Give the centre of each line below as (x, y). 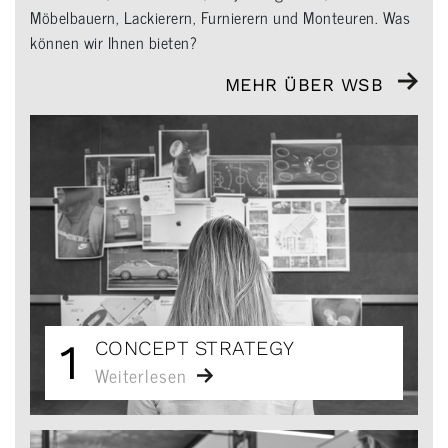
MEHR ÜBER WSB (303, 85)
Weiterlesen (140, 375)
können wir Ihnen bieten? (113, 42)
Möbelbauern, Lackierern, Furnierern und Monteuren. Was (220, 17)
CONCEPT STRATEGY (194, 348)
